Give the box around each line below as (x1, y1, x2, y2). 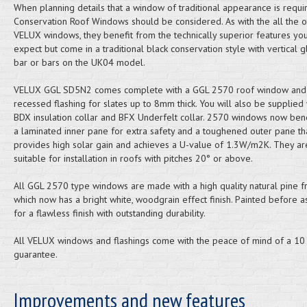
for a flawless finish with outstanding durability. (13, 207, 206, 219)
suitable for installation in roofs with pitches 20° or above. (13, 152, 253, 164)
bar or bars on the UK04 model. (13, 56, 145, 69)
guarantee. (13, 248, 58, 260)
